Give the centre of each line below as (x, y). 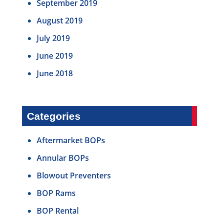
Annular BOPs (63, 158)
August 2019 (59, 21)
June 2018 (55, 74)
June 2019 (55, 56)
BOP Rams (56, 193)
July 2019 (53, 38)
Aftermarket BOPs (71, 141)
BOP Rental (57, 211)
